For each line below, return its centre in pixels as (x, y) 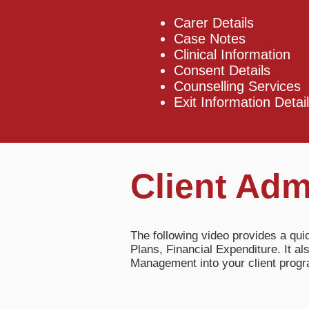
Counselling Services (237, 86)
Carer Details (214, 23)
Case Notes (210, 39)
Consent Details (222, 70)
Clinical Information (232, 54)
